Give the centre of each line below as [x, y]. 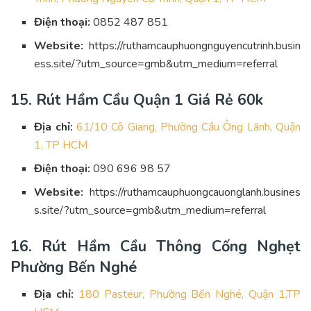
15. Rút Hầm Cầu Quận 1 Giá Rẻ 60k [137, 100]
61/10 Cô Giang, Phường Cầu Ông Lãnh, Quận [188, 127]
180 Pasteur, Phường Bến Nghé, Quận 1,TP [187, 295]
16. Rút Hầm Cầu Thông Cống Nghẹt [155, 247]
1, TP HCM [61, 145]
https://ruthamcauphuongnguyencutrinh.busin [195, 46]
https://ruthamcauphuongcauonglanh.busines [195, 193]
